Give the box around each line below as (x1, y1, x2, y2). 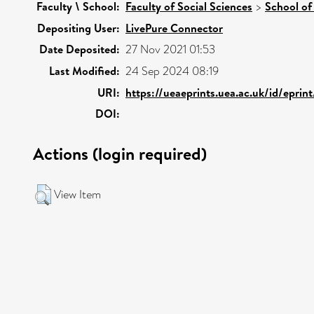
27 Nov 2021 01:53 (125, 41, 215, 57)
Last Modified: (49, 63, 120, 78)
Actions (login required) (33, 142, 207, 165)
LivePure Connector (125, 20, 223, 36)
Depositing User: (37, 20, 120, 36)
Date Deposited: (39, 41, 120, 57)
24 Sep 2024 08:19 (125, 63, 219, 79)
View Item (54, 186, 101, 203)
